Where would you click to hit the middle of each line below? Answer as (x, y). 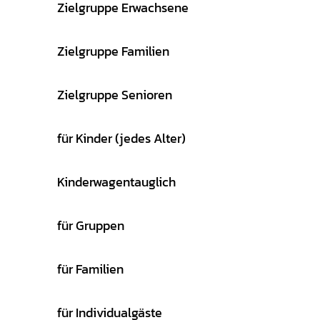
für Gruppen (91, 225)
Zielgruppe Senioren (115, 94)
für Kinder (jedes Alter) (121, 138)
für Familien (90, 269)
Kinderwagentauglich (116, 181)
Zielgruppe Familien (113, 51)
